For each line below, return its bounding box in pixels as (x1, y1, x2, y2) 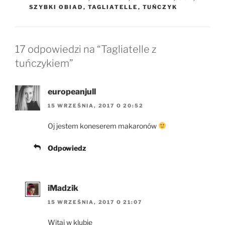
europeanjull (48, 86, 96, 96)
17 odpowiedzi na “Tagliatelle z (15, 43, 156, 55)
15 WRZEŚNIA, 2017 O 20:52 (48, 102, 144, 108)
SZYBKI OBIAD (29, 3, 83, 11)
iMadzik (48, 183, 78, 193)
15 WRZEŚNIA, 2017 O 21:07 (48, 199, 142, 205)
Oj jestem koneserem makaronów (48, 121, 158, 130)
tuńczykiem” (15, 57, 73, 69)
